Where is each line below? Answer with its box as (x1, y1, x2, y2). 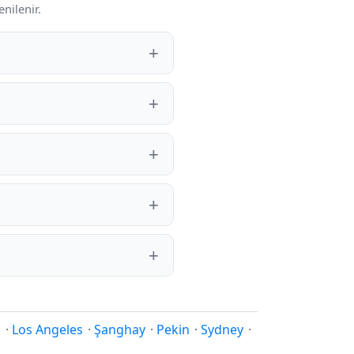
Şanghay (94, 321, 145, 338)
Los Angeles (12, 321, 83, 338)
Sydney (201, 321, 243, 338)
